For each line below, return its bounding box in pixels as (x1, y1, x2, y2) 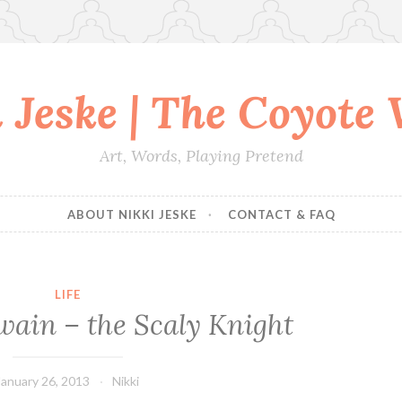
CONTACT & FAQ (227, 206, 336, 222)
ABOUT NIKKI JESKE (66, 206, 197, 222)
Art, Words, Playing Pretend (99, 145, 303, 166)
